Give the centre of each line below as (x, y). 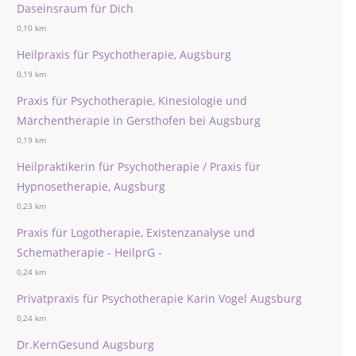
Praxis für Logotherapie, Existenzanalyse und (136, 232)
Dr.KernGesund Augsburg (85, 344)
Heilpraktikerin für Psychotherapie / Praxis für (139, 166)
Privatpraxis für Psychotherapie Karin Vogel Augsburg (159, 298)
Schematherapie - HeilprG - (89, 252)
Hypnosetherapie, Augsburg (91, 186)
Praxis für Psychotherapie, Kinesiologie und (132, 101)
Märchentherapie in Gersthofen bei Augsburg (139, 120)
